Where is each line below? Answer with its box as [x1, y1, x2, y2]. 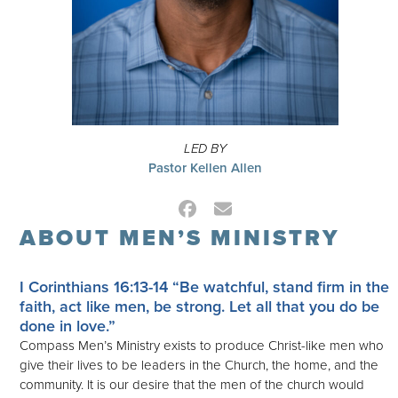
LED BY [184, 140, 227, 157]
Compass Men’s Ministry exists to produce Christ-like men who [20, 338, 385, 354]
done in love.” [20, 316, 116, 337]
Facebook [186, 205, 262, 227]
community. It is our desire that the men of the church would [20, 377, 365, 394]
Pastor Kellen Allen [148, 160, 263, 177]
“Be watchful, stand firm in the [168, 277, 390, 298]
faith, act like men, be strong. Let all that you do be [20, 297, 380, 317]
